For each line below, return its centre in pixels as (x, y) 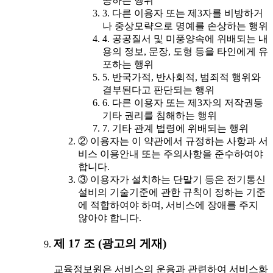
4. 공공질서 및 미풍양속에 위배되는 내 (185, 38)
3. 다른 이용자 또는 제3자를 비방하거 (183, 13)
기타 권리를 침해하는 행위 (160, 115)
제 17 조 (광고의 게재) (110, 244)
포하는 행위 (128, 64)
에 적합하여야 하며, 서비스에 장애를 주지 (168, 205)
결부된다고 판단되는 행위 (158, 90)
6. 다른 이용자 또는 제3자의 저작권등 (183, 102)
